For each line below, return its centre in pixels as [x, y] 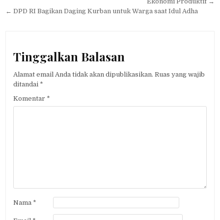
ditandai [27, 84]
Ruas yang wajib [180, 74]
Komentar [30, 98]
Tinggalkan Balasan [69, 57]
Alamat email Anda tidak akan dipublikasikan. [83, 74]
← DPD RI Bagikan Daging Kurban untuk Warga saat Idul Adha [102, 11]
